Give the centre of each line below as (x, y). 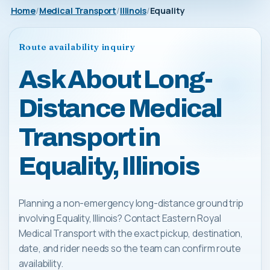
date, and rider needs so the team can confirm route (130, 248)
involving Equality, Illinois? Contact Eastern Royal (120, 218)
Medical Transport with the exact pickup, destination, (131, 233)
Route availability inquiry (77, 47)
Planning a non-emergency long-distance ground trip (131, 203)
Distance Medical (120, 108)
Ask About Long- (115, 79)
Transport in (89, 137)
